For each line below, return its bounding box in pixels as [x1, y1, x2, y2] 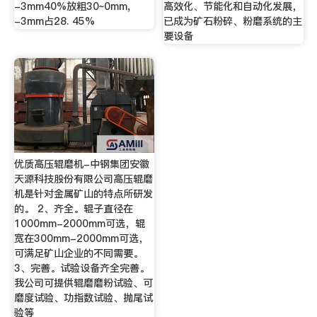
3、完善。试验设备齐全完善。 [13, 260, 149, 275]
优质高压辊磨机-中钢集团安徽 [13, 156, 149, 171]
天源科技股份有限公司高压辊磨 [13, 171, 153, 186]
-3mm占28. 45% [13, 14, 95, 29]
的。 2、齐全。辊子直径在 [13, 201, 133, 216]
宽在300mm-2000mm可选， [13, 231, 149, 246]
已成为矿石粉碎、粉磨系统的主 [163, 14, 303, 29]
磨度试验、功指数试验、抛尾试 [13, 290, 153, 305]
